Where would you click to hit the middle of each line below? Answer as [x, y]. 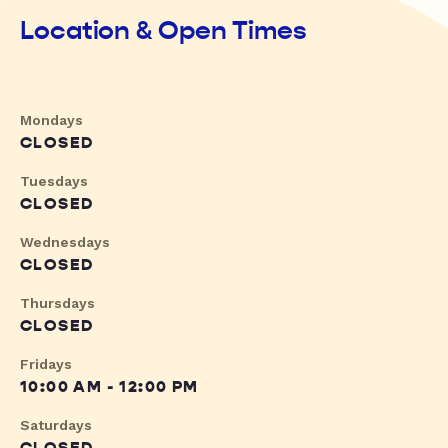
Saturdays [56, 425]
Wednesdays [65, 242]
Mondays [51, 120]
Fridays [46, 364]
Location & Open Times [163, 31]
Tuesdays [54, 181]
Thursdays [57, 303]
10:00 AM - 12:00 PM [109, 387]
